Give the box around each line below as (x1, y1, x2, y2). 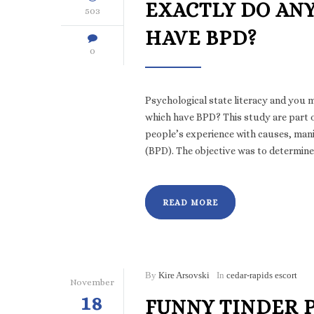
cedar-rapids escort (226, 270, 297, 280)
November (70, 277, 114, 287)
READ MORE (163, 198, 218, 207)
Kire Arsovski (158, 270, 210, 280)
